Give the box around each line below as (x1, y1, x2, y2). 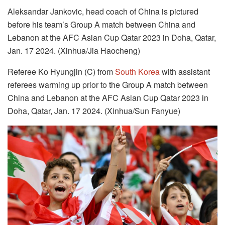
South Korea (115, 65, 160, 77)
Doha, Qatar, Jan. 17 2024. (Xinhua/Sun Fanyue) (8, 104, 180, 117)
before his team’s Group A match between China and (8, 18, 195, 30)
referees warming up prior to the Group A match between (8, 78, 208, 90)
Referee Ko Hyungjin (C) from (8, 65, 115, 77)
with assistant (160, 65, 210, 77)
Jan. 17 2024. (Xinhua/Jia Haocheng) (8, 44, 140, 56)
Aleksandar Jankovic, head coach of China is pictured (8, 5, 198, 17)
